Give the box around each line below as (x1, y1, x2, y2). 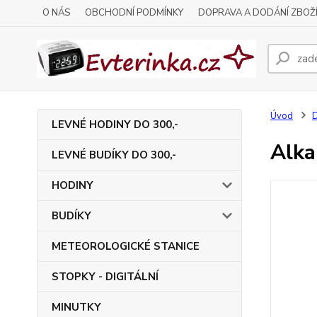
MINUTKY (52, 300, 101, 314)
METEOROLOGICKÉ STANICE (52, 239, 200, 253)
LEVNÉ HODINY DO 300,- (52, 117, 178, 132)
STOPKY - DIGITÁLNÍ (52, 270, 158, 284)
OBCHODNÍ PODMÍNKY (85, 6, 183, 19)
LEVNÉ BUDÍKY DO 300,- (52, 148, 176, 162)
